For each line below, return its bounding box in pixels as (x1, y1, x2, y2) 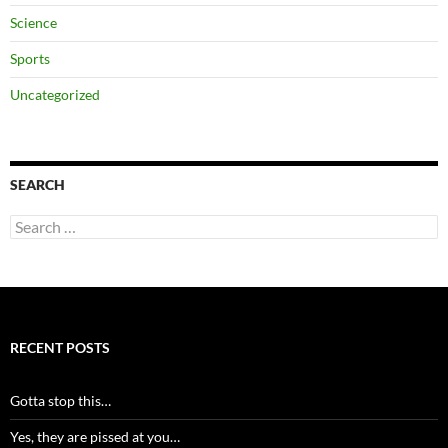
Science (10, 14, 57, 31)
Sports (10, 50, 50, 67)
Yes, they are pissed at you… (10, 428, 180, 445)
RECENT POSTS (10, 339, 110, 356)
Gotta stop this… (10, 392, 111, 409)
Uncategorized (10, 86, 100, 103)
